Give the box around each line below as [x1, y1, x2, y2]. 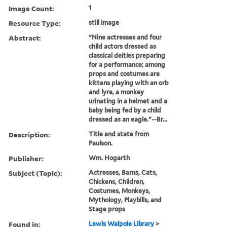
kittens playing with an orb [89, 79, 169, 87]
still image [89, 18, 120, 26]
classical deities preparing [89, 51, 166, 59]
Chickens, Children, [89, 177, 145, 185]
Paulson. [89, 139, 113, 147]
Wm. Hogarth [89, 154, 130, 162]
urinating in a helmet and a [89, 97, 168, 105]
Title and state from [89, 130, 149, 138]
